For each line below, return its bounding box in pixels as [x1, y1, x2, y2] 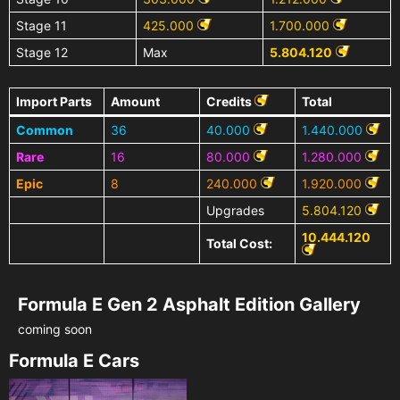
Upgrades [206, 202, 264, 218]
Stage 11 [16, 17, 67, 33]
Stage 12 [16, 44, 68, 60]
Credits [206, 93, 254, 109]
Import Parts [16, 93, 92, 109]
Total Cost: [206, 235, 272, 251]
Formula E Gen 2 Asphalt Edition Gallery [18, 294, 361, 316]
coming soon [18, 321, 92, 337]
